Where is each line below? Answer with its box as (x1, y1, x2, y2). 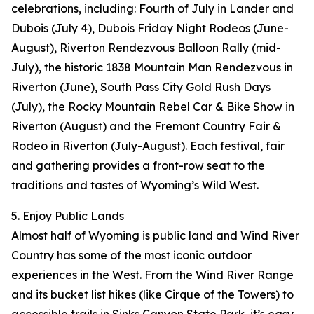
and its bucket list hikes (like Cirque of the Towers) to (11, 287, 294, 302)
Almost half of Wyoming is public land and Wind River (11, 228, 299, 243)
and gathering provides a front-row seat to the (11, 158, 265, 173)
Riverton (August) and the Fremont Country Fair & (11, 119, 281, 134)
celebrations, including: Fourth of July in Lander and (11, 1, 294, 16)
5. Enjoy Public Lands (11, 209, 124, 224)
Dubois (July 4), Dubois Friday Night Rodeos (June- (11, 21, 289, 36)
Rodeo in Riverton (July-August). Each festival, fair (11, 139, 285, 153)
